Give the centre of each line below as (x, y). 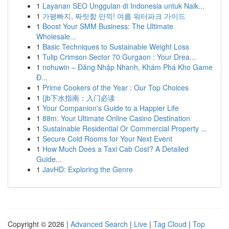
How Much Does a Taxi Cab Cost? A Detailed (116, 149)
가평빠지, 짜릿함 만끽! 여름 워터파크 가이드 (114, 16)
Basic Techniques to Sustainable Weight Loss (116, 47)
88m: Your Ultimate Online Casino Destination (116, 118)
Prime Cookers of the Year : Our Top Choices (116, 87)
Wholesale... (56, 36)
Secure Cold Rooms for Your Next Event (107, 139)
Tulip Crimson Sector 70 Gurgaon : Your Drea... (119, 57)
